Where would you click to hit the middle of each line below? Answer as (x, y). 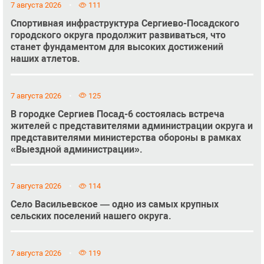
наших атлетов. (45, 59)
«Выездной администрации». (76, 149)
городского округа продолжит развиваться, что (118, 35)
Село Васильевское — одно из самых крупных (114, 204)
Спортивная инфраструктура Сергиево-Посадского (125, 24)
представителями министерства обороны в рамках (126, 137)
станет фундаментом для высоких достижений (117, 47)
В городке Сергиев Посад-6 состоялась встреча (117, 114)
